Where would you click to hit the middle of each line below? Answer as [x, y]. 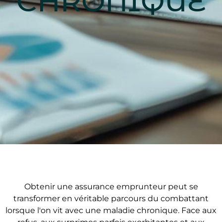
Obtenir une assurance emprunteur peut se [111, 186]
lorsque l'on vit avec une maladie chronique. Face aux [111, 210]
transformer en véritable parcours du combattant [111, 198]
